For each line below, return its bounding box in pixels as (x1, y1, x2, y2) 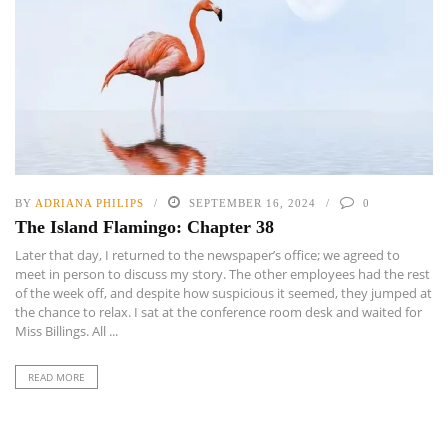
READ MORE (28, 370, 85, 385)
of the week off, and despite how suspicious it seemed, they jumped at (15, 284, 432, 303)
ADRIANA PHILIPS (35, 197, 144, 210)
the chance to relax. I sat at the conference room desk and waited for (15, 303, 422, 322)
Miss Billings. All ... (15, 322, 118, 341)
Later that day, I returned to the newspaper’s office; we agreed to (15, 246, 400, 265)
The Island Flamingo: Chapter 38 (15, 217, 274, 238)
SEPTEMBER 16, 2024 (189, 197, 316, 210)
